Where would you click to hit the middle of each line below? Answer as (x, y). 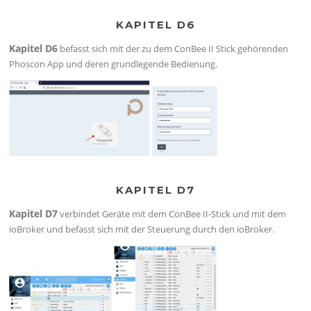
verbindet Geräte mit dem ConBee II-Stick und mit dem (172, 213)
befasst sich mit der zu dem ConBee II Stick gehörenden (173, 49)
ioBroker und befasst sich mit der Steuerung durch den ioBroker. (142, 229)
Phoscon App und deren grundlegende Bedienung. (114, 64)
